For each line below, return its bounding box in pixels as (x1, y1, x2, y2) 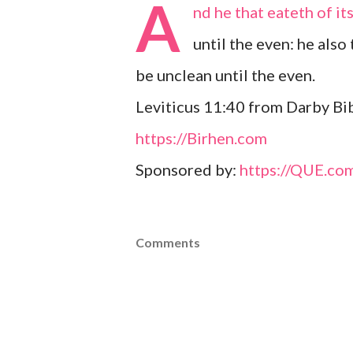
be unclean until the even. (136, 65, 315, 84)
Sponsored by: (136, 160, 240, 179)
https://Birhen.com (136, 128, 267, 147)
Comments (136, 235, 200, 250)
